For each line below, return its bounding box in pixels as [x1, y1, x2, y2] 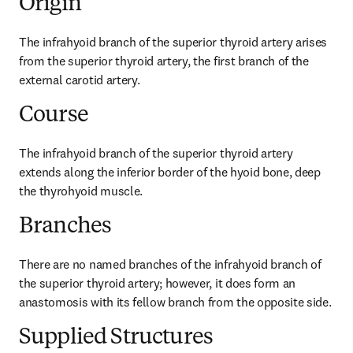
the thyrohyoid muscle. [19, 183, 143, 199]
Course [19, 105, 88, 127]
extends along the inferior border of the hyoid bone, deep [19, 164, 321, 180]
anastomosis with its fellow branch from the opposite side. [19, 294, 332, 310]
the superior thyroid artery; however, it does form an [19, 275, 296, 291]
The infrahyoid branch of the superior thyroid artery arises [19, 34, 328, 50]
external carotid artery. [19, 72, 140, 87]
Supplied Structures [19, 327, 214, 349]
